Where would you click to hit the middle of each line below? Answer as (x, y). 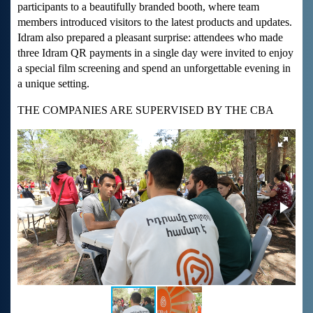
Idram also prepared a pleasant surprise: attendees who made (150, 38)
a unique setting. (53, 84)
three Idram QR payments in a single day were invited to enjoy (155, 53)
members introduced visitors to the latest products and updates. (155, 22)
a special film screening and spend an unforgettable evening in (154, 68)
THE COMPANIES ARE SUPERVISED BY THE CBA (146, 110)
